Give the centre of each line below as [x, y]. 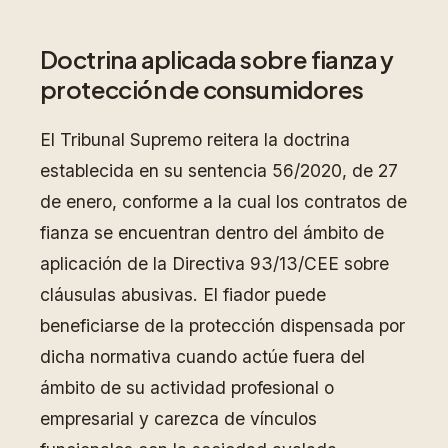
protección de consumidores [202, 89]
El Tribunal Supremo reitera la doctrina [195, 140]
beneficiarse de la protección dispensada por [222, 326]
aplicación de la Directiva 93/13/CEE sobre [214, 264]
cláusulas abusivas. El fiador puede [183, 295]
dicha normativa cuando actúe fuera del [202, 357]
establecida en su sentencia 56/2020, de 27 [219, 171]
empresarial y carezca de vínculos [178, 419]
